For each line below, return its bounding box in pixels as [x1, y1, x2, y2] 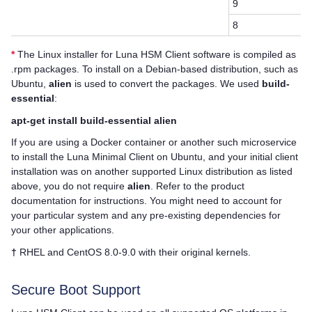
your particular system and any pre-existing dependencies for [11, 210, 281, 221]
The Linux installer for [15, 48, 116, 60]
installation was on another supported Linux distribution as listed [11, 166, 292, 178]
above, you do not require [11, 180, 127, 192]
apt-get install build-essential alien [11, 114, 177, 126]
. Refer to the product [150, 180, 244, 192]
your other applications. [11, 224, 114, 236]
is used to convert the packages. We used [72, 77, 262, 89]
